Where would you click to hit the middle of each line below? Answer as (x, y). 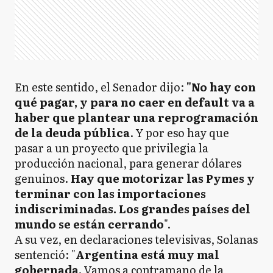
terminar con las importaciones (110, 193)
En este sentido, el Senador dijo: (101, 87)
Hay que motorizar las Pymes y (163, 178)
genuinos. (43, 178)
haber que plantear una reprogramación (136, 117)
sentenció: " (45, 254)
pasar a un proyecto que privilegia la (112, 148)
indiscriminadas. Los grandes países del (133, 209)
